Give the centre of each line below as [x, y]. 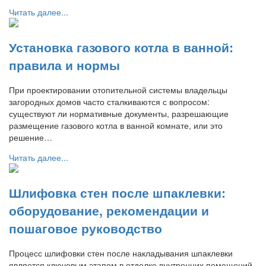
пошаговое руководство [85, 228]
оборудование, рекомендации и [109, 210]
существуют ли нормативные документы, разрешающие [119, 114]
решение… [31, 137]
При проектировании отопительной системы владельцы [118, 90]
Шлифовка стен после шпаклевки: [117, 192]
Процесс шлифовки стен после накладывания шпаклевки [121, 253]
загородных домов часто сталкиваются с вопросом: [109, 102]
